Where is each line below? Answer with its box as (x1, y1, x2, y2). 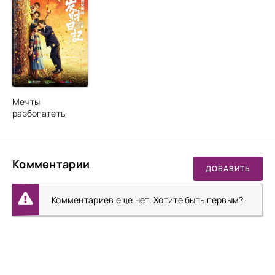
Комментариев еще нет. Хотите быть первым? (52, 193, 244, 206)
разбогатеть (12, 107, 66, 119)
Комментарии (12, 156, 90, 171)
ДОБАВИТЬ (206, 163, 250, 174)
